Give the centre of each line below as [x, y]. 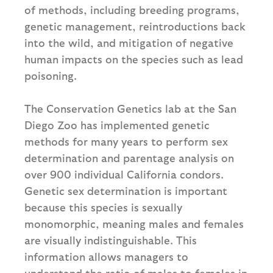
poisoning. [51, 76]
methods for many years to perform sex [126, 141]
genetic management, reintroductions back [135, 26]
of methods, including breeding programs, [132, 10]
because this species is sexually [103, 207]
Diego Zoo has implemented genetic [117, 125]
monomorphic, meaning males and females [134, 224]
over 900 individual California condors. [124, 174]
